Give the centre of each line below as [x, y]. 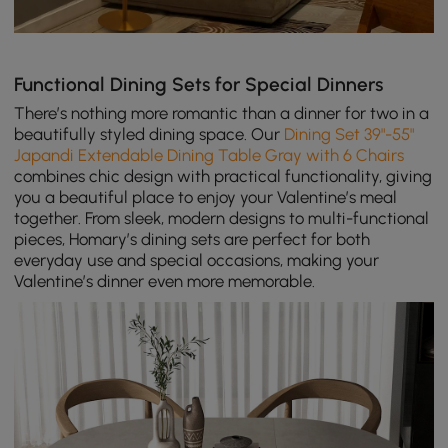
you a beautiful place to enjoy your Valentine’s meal [206, 197]
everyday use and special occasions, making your [197, 260]
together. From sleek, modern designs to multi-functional [222, 218]
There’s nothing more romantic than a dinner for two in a [222, 113]
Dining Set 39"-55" [349, 134]
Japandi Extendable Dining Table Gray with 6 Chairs [209, 155]
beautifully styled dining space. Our [149, 134]
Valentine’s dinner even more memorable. [165, 281]
